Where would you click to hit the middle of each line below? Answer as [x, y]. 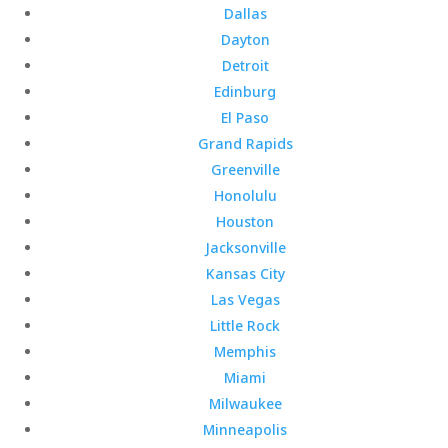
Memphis [245, 351]
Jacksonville [245, 247]
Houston [245, 221]
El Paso [245, 117]
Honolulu [245, 195]
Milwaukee [245, 403]
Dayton [245, 39]
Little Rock [245, 325]
